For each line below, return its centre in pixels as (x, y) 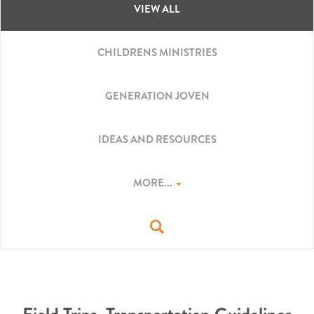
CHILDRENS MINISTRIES (157, 53)
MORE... (153, 183)
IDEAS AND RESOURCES (157, 139)
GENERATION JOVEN (157, 96)
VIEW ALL (157, 9)
